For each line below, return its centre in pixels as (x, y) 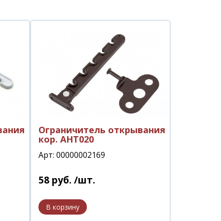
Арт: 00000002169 (72, 155)
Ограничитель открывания (102, 129)
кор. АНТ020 (66, 139)
